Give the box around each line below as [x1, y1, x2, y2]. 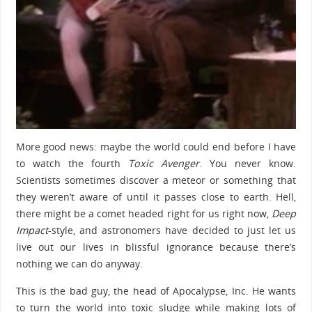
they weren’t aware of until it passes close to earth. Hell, [15, 190, 297, 204]
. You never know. [199, 157, 297, 171]
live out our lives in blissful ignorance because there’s [15, 240, 297, 254]
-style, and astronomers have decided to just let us [47, 224, 297, 237]
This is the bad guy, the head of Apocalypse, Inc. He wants [15, 283, 297, 297]
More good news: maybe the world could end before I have [15, 140, 297, 154]
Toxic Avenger [128, 157, 200, 171]
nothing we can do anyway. [15, 257, 143, 271]
